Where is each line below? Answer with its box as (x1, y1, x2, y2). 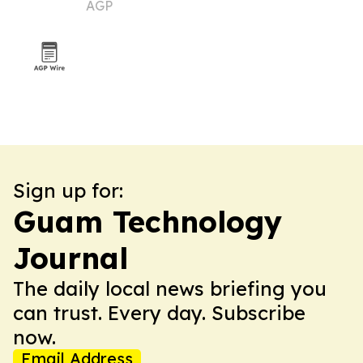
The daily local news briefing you (13, 276, 327, 301)
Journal (13, 240, 128, 276)
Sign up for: (13, 178, 123, 203)
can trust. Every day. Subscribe (13, 301, 305, 325)
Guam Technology (13, 203, 282, 240)
